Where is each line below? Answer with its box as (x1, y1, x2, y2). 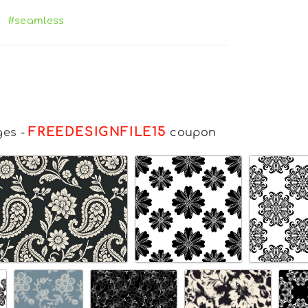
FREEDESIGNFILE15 (28, 124, 166, 139)
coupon (166, 126, 217, 139)
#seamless (7, 14, 65, 26)
